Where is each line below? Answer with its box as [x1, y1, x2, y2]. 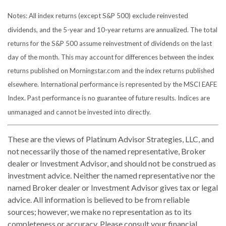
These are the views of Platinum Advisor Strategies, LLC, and [8, 134, 214, 144]
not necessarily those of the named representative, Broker [8, 146, 206, 156]
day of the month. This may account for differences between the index [8, 53, 214, 62]
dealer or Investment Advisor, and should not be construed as [8, 158, 216, 168]
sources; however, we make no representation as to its [8, 206, 192, 216]
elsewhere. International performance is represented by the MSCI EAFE [8, 80, 217, 89]
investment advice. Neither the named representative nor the [8, 170, 215, 180]
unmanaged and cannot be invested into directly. [8, 107, 151, 116]
